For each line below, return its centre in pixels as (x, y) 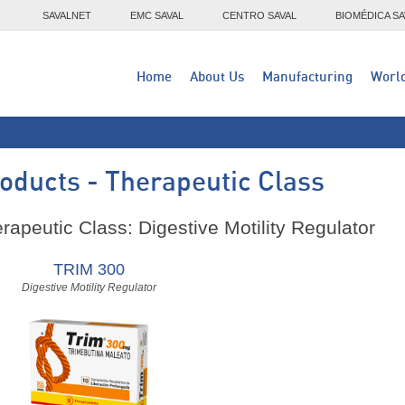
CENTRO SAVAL (259, 15)
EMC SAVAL (157, 15)
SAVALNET (67, 15)
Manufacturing (307, 77)
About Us (217, 77)
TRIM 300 (89, 269)
